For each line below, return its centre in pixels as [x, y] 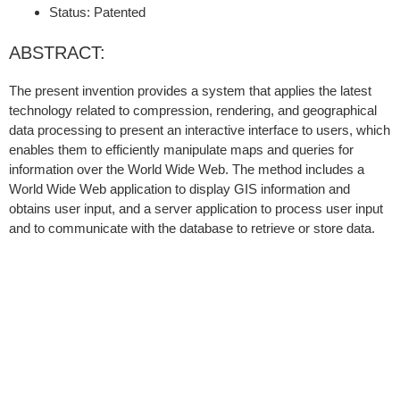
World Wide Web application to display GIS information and [179, 189]
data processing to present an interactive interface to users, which [200, 130]
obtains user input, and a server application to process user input [196, 209]
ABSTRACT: [57, 53]
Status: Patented [97, 12]
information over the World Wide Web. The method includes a [187, 170]
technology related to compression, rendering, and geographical [193, 111]
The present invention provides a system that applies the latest [190, 91]
